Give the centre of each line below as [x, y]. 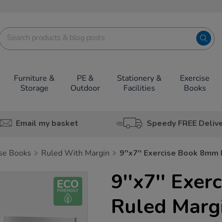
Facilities [139, 88]
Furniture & [34, 78]
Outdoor [85, 88]
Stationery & [139, 78]
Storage [34, 88]
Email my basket [47, 123]
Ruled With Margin [75, 153]
